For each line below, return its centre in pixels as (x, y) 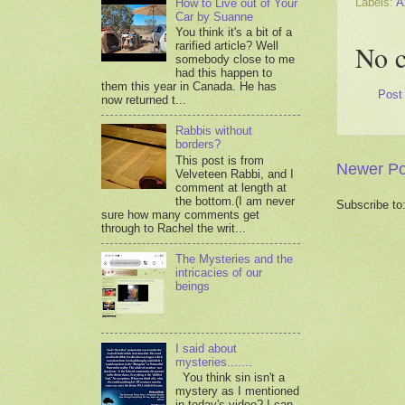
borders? (198, 145)
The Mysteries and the (235, 259)
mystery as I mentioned (238, 391)
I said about (207, 348)
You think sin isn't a (231, 378)
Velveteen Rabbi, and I (235, 174)
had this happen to (224, 73)
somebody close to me (235, 60)
